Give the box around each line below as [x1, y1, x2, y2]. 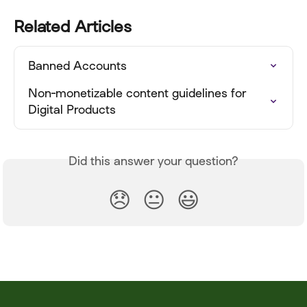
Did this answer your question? [69, 153, 238, 168]
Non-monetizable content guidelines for [28, 85, 249, 100]
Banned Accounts [28, 58, 127, 73]
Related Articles [14, 15, 132, 36]
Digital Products [28, 101, 116, 116]
